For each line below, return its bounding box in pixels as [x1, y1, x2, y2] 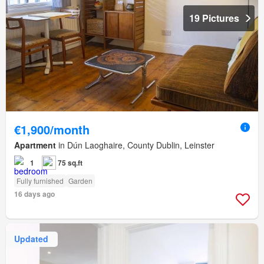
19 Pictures [189, 11, 239, 25]
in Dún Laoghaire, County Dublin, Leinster [56, 138, 214, 151]
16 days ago [14, 188, 55, 199]
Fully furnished [16, 175, 64, 186]
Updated [14, 233, 48, 245]
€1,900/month [14, 120, 90, 138]
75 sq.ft [58, 157, 82, 168]
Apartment [14, 138, 56, 151]
